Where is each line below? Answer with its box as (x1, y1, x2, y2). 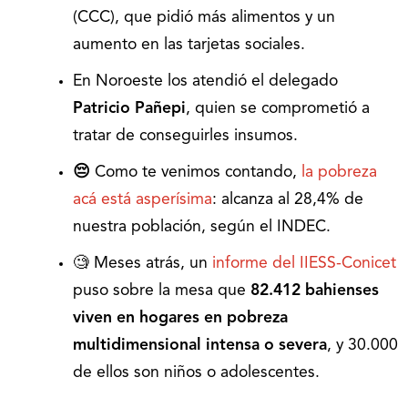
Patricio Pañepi (73, 100, 186, 117)
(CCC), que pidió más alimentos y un (73, 9, 335, 25)
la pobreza (301, 164, 377, 180)
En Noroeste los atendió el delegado (73, 73, 338, 89)
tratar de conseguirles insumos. (73, 127, 298, 144)
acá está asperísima (73, 191, 212, 208)
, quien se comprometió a (186, 100, 370, 117)
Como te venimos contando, (95, 164, 301, 180)
